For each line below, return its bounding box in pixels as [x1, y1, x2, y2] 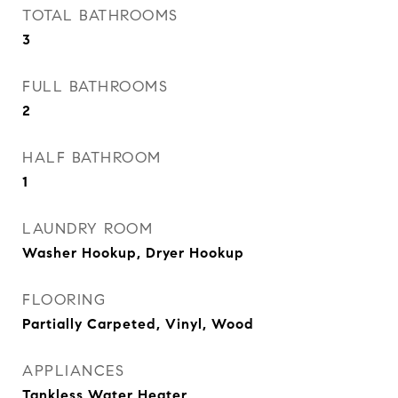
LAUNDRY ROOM [22, 219, 153, 238]
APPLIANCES [22, 362, 124, 380]
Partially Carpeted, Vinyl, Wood [22, 315, 254, 332]
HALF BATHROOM [22, 148, 162, 167]
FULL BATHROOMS [22, 77, 168, 96]
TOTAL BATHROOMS [22, 6, 179, 25]
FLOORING [22, 291, 106, 309]
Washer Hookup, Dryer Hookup [22, 244, 244, 261]
